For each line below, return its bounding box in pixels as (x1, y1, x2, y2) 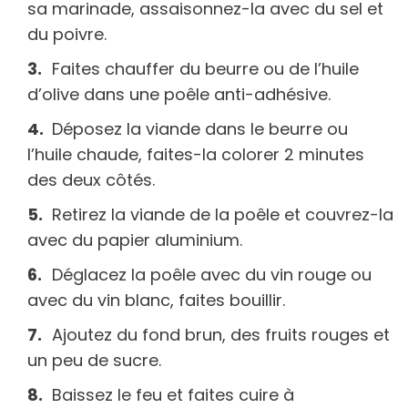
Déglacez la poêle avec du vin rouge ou (52, 263, 372, 287)
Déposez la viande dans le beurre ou (52, 117, 348, 141)
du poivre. (27, 23, 107, 46)
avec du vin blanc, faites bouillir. (27, 289, 285, 312)
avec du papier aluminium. (27, 229, 242, 252)
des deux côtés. (27, 168, 155, 192)
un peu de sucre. (27, 349, 161, 372)
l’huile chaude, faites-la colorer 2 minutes (27, 143, 364, 167)
